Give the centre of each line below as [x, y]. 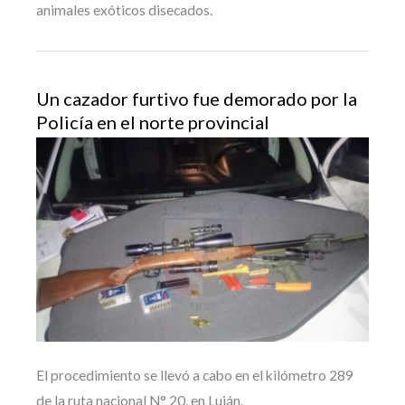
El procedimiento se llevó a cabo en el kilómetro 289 [195, 376]
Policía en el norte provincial [153, 122]
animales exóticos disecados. [124, 10]
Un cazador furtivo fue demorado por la [197, 98]
